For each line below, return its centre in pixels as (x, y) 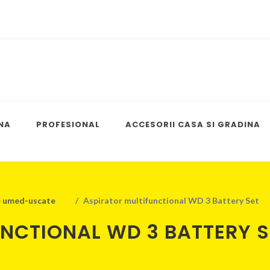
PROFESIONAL (68, 124)
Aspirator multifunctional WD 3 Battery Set (171, 200)
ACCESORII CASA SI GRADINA (193, 124)
